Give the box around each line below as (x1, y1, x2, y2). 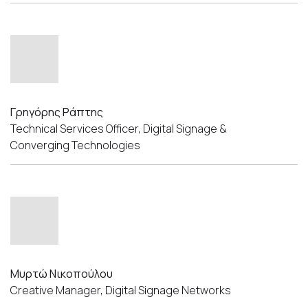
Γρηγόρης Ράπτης (10, 104, 103, 120)
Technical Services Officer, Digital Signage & (10, 120, 227, 136)
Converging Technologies (10, 137, 140, 153)
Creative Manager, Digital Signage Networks (10, 282, 233, 298)
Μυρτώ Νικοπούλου (10, 265, 113, 281)
